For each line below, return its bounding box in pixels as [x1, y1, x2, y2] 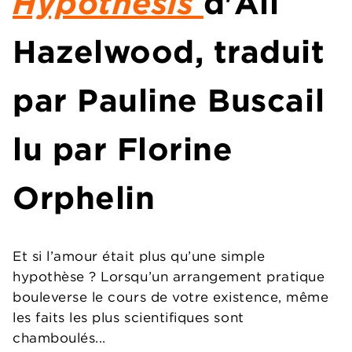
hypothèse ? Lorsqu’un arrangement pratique [13, 268, 325, 286]
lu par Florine [13, 130, 233, 169]
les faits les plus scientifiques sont [13, 309, 244, 327]
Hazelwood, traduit [13, 32, 325, 71]
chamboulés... [13, 329, 106, 347]
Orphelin [13, 178, 156, 218]
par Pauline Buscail [13, 81, 325, 120]
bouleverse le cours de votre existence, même [13, 288, 329, 306]
